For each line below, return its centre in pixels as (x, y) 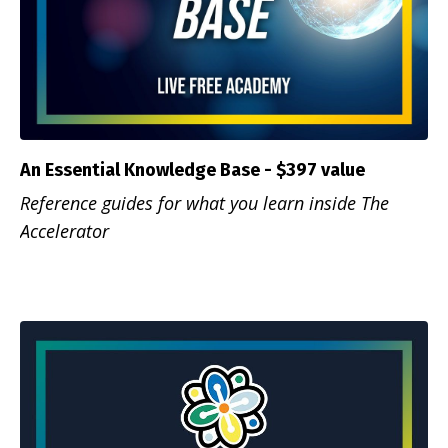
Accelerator (64, 231)
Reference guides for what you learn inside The (204, 203)
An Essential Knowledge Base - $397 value (192, 170)
